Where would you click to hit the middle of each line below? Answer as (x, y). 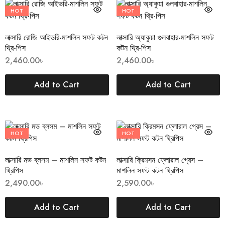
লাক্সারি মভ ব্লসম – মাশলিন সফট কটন (55, 160)
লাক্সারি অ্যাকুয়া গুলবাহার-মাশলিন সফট (165, 37)
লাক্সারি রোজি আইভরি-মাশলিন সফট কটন (57, 37)
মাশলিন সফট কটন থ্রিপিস (150, 171)
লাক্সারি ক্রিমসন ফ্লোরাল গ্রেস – (160, 160)
